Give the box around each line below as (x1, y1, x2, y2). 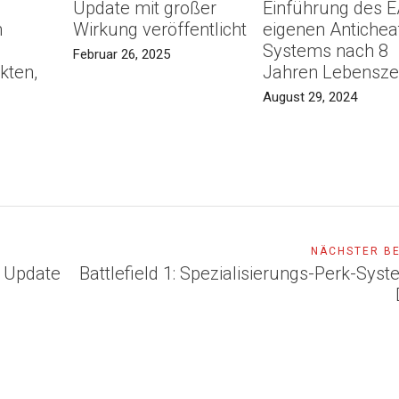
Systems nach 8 (263, 40, 389, 62)
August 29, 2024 (263, 89, 358, 106)
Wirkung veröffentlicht (72, 19, 247, 41)
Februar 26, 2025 (72, 46, 170, 63)
